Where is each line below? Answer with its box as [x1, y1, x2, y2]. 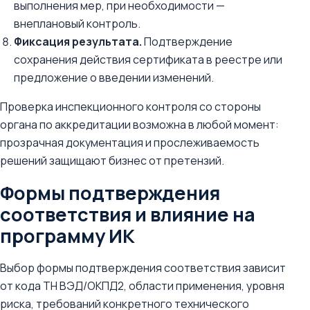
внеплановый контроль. [14, 16, 140, 31]
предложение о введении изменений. [14, 70, 214, 85]
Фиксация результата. [14, 34, 142, 49]
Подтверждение [142, 34, 232, 49]
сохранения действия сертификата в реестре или [14, 52, 282, 67]
